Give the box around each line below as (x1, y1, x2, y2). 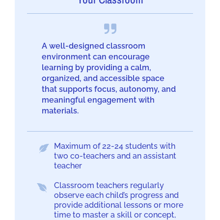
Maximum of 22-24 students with (54, 141, 175, 151)
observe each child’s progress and (54, 191, 179, 200)
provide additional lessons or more (54, 200, 183, 210)
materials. (42, 106, 79, 116)
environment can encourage (42, 52, 150, 62)
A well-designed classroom (42, 41, 145, 51)
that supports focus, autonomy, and (42, 84, 176, 94)
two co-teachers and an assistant (54, 151, 176, 161)
